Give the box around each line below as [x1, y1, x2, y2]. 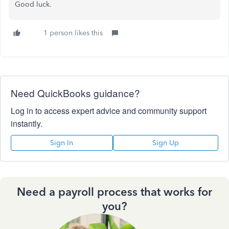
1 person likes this [43, 29, 103, 37]
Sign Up [152, 139, 179, 147]
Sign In [50, 139, 74, 147]
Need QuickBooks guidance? [11, 86, 140, 100]
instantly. [11, 118, 42, 129]
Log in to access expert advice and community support [11, 105, 207, 117]
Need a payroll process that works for [17, 185, 212, 199]
